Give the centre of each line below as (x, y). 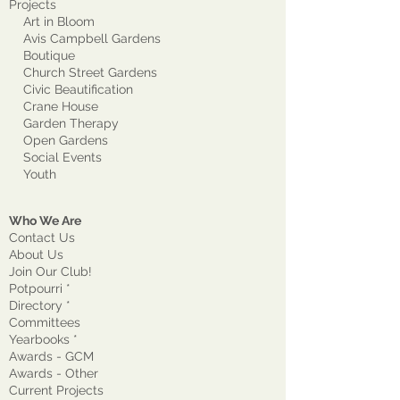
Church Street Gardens (88, 72)
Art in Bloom (52, 21)
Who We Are (45, 221)
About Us (36, 254)
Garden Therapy (64, 123)
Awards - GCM (51, 356)
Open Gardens (58, 140)
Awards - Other (54, 373)
